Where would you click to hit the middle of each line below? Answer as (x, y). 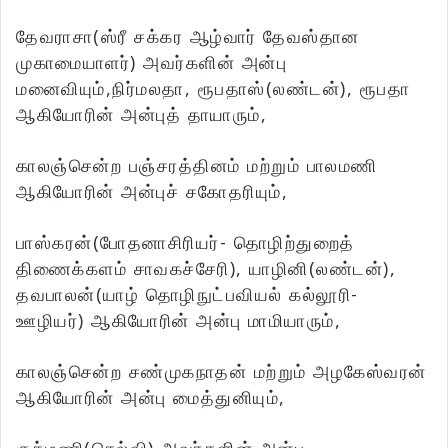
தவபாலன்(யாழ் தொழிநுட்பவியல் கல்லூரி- (187, 294)
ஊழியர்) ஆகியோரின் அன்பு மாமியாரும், (178, 320)
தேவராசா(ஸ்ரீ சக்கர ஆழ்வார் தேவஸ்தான (188, 36)
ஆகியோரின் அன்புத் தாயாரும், (141, 114)
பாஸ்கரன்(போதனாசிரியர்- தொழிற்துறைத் (185, 242)
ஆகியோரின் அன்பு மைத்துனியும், (151, 397)
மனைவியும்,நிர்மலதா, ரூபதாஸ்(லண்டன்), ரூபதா (213, 88)
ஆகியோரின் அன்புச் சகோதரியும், (152, 191)
